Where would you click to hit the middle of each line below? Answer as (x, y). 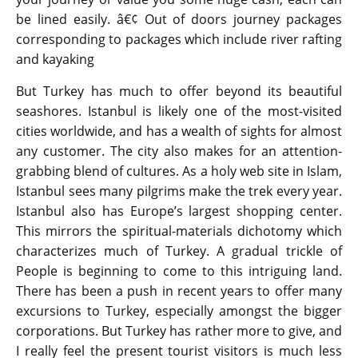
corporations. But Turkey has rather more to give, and (179, 331)
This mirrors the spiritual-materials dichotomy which (179, 231)
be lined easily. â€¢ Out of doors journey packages (179, 20)
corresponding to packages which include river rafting (179, 40)
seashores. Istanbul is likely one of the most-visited (179, 111)
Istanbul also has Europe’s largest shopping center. (179, 211)
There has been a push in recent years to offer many (179, 291)
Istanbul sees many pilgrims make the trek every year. (179, 191)
